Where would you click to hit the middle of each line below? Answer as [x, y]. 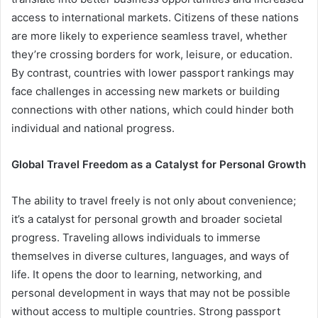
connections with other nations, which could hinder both [153, 110]
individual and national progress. [93, 128]
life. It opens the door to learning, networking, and [137, 275]
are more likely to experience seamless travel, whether [149, 36]
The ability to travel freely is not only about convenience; [154, 201]
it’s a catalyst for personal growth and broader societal [147, 219]
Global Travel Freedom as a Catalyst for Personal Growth [159, 165]
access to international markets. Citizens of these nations [155, 18]
